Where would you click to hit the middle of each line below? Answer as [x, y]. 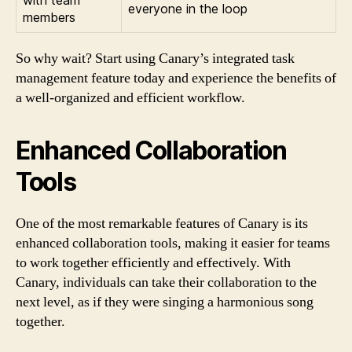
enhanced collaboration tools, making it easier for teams [173, 243]
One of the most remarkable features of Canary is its [162, 223]
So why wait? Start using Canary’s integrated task [155, 58]
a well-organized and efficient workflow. [130, 97]
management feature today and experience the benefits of [176, 78]
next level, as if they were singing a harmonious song [165, 302]
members [49, 17]
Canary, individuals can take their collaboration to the [166, 282]
